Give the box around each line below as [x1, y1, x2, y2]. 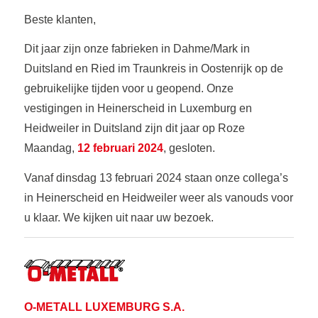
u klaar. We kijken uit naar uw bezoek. [23, 211, 214, 224]
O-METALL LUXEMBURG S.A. [23, 300, 185, 313]
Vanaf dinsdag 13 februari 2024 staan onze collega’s [23, 171, 288, 184]
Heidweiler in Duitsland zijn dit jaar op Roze [23, 122, 245, 135]
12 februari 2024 [77, 142, 163, 155]
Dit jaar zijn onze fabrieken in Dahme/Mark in [23, 43, 250, 55]
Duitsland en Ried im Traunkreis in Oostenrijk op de [23, 62, 283, 75]
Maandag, [23, 142, 77, 155]
